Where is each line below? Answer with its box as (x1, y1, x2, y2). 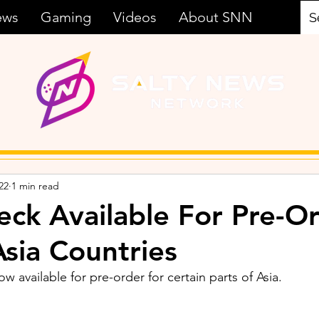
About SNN (179, 9, 253, 26)
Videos (113, 9, 157, 26)
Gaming (41, 9, 91, 26)
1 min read (11, 179, 59, 192)
